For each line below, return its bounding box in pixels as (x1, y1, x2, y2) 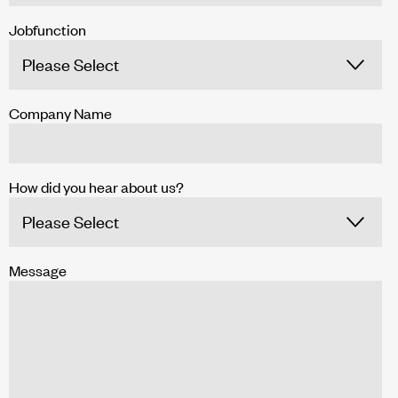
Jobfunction (9, 19, 86, 39)
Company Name (9, 102, 112, 123)
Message (9, 259, 67, 280)
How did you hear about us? (9, 176, 184, 196)
